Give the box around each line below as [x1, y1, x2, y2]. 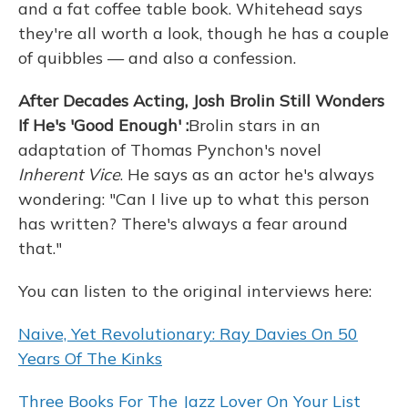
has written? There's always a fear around [18, 213, 348, 234]
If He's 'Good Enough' [18, 115, 181, 136]
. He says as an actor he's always [120, 164, 374, 185]
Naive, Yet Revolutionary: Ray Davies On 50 [18, 323, 358, 344]
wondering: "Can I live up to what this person [18, 189, 370, 209]
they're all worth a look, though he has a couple [18, 23, 389, 44]
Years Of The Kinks [18, 348, 162, 369]
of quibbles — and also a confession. [18, 47, 296, 68]
